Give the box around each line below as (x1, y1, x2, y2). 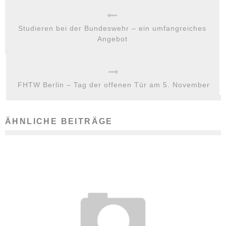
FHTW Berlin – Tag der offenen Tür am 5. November (17, 81, 210, 89)
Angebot (97, 35, 128, 43)
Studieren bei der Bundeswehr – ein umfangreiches (18, 24, 206, 33)
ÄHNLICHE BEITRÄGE (5, 117, 113, 126)
